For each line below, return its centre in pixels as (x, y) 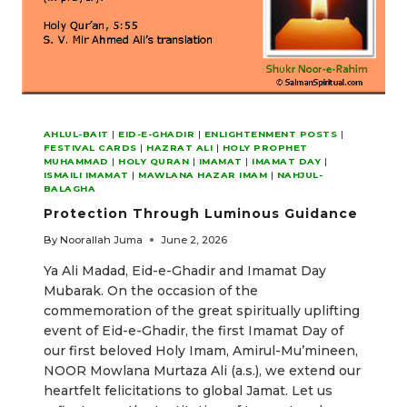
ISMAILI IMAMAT (86, 174)
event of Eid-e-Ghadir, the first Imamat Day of (194, 330)
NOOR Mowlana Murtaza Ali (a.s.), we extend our (202, 370)
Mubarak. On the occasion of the (151, 290)
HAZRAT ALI (180, 147)
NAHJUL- (300, 174)
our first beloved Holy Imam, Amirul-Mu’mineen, (201, 350)
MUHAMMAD (76, 161)
